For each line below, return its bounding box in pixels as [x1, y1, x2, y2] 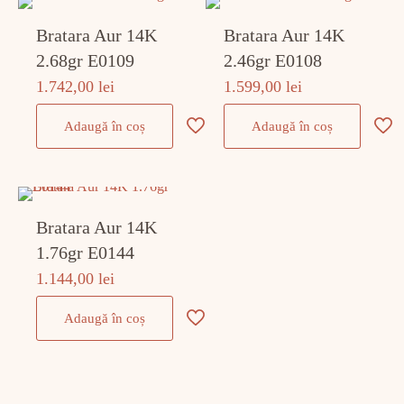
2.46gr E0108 [224, 50, 323, 70]
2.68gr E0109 [36, 50, 135, 70]
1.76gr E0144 [36, 243, 135, 262]
